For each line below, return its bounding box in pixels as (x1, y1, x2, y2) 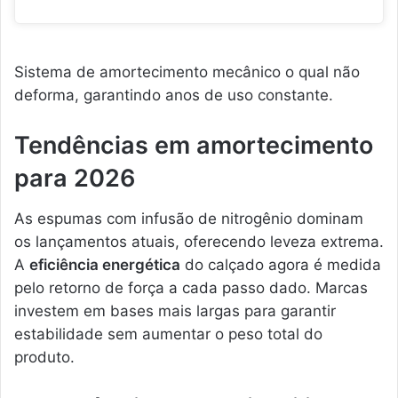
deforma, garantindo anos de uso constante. (14, 86, 333, 105)
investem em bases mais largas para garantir (14, 301, 336, 320)
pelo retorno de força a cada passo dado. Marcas (14, 278, 368, 297)
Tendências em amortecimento (14, 131, 373, 161)
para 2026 (14, 163, 136, 194)
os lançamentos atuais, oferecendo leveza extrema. (14, 232, 384, 251)
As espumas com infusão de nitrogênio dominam (14, 209, 363, 227)
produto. (14, 347, 75, 366)
